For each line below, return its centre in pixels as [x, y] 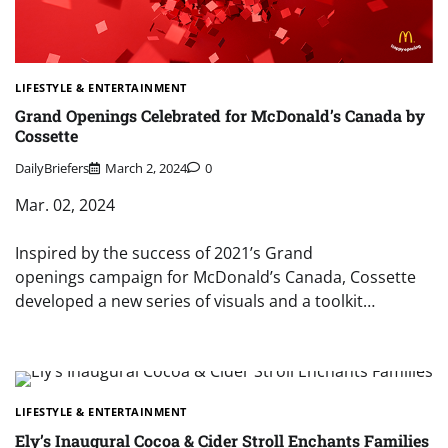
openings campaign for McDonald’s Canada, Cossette [215, 277]
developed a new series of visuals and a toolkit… [195, 301]
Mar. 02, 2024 [65, 205]
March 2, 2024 [146, 168]
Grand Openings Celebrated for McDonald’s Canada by [220, 115]
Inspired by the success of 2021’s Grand [164, 253]
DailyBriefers [52, 168]
